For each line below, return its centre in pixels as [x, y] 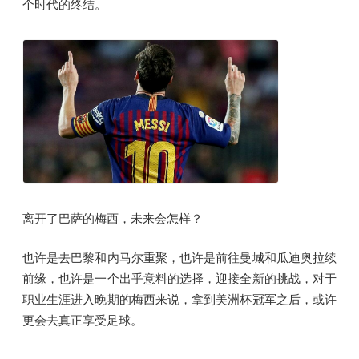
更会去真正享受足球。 [83, 320]
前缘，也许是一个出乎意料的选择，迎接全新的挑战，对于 [179, 278]
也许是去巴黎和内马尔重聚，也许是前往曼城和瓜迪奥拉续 [179, 257]
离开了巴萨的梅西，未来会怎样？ [113, 219]
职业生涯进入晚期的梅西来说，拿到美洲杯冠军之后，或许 [179, 299]
